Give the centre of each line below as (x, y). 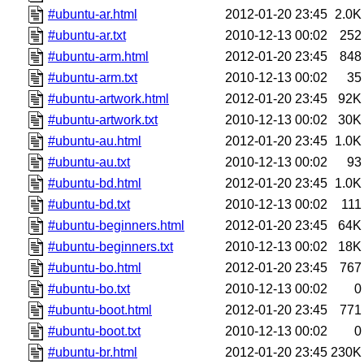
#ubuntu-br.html (93, 352)
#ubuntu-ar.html (93, 14)
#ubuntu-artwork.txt (103, 119)
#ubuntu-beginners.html (117, 225)
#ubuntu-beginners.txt (111, 246)
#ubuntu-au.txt (89, 162)
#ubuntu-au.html (95, 141)
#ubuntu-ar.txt (87, 35)
